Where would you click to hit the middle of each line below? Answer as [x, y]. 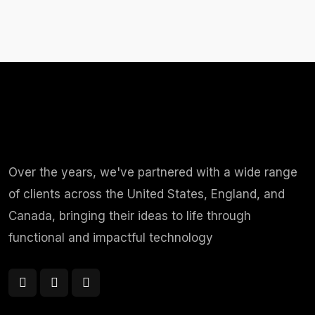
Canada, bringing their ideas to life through [130, 216]
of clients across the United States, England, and [147, 194]
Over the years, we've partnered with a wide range [153, 172]
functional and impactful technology [111, 238]
